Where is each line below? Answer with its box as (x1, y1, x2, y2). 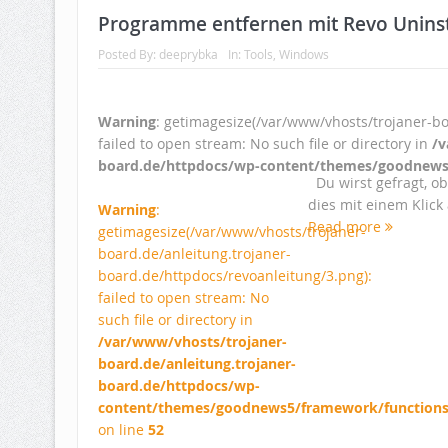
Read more (307, 217, 385, 237)
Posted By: (97, 46, 159, 63)
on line (97, 420, 148, 440)
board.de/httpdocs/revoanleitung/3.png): (97, 266, 372, 286)
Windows (278, 46, 329, 63)
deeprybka (158, 46, 218, 63)
